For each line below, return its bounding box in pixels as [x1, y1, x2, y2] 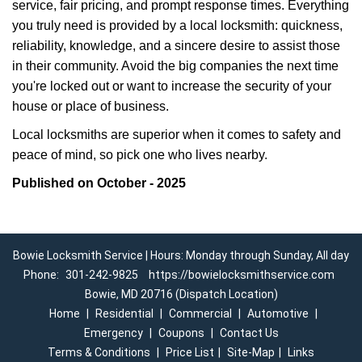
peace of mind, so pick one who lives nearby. [12, 148, 267, 162]
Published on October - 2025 [12, 176, 186, 190]
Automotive [246, 307, 309, 320]
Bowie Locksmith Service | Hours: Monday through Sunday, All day [13, 249, 349, 262]
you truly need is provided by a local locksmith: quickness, [12, 19, 343, 32]
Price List [166, 346, 214, 359]
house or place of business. [12, 99, 169, 113]
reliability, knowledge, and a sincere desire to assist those [12, 39, 340, 53]
